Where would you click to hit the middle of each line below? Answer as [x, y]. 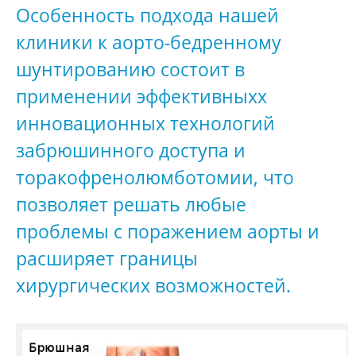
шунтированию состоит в [130, 69]
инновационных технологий [145, 123]
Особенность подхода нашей [147, 15]
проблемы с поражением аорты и [168, 231]
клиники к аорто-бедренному [149, 42]
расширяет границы [107, 258]
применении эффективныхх [141, 96]
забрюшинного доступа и [131, 150]
